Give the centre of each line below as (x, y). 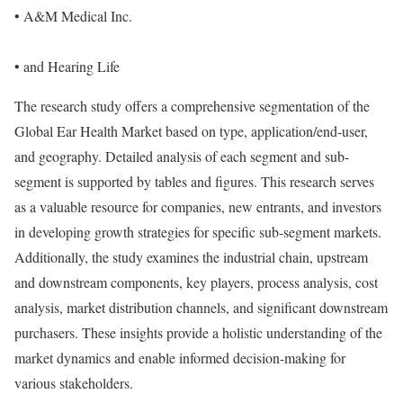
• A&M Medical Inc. (73, 16)
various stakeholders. (74, 383)
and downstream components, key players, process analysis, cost (196, 282)
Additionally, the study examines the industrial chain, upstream (191, 257)
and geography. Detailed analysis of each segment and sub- (182, 156)
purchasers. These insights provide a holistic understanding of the (198, 332)
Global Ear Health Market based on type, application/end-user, (191, 131)
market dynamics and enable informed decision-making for (180, 358)
